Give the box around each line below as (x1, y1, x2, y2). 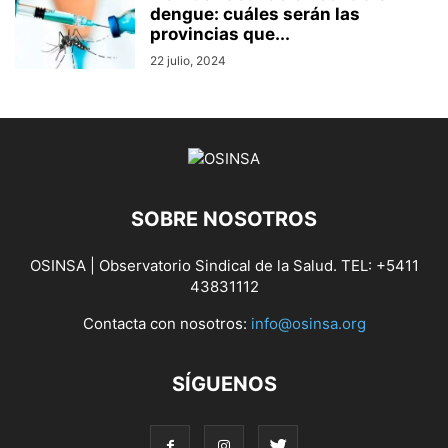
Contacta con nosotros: (82, 314, 251, 334)
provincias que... (150, 24, 290, 45)
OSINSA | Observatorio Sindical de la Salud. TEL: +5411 (29, 256, 419, 276)
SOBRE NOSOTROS (131, 207, 317, 232)
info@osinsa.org (250, 314, 366, 334)
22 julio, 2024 (150, 53, 226, 69)
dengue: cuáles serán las (150, 4, 360, 25)
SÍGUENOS (171, 372, 277, 397)
